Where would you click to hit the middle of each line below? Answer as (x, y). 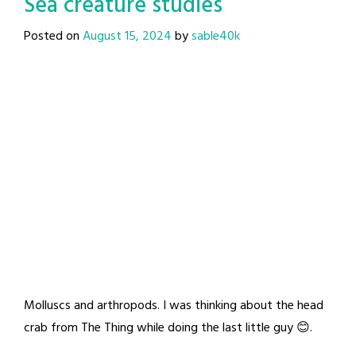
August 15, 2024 (127, 37)
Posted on (53, 37)
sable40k (216, 37)
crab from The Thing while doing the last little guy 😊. (168, 328)
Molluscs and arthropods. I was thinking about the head (174, 306)
